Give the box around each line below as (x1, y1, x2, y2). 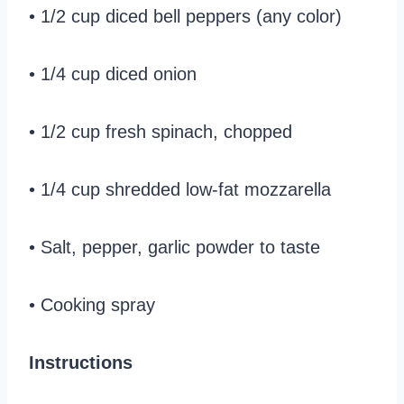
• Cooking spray (29, 295, 155, 316)
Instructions (29, 353, 133, 373)
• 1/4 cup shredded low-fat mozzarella (29, 179, 331, 200)
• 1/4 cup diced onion (29, 64, 197, 85)
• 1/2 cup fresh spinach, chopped (29, 122, 292, 142)
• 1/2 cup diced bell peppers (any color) (29, 6, 342, 27)
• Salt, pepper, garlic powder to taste (29, 237, 320, 258)
